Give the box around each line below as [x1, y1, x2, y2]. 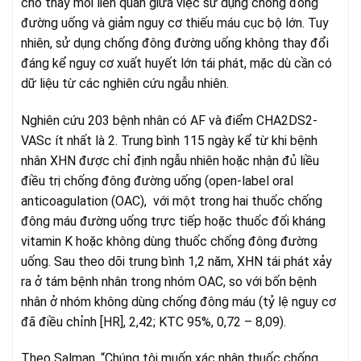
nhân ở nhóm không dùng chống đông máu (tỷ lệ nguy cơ [21, 293, 336, 309]
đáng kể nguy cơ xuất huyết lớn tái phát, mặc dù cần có [21, 55, 332, 71]
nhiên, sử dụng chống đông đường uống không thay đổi [21, 35, 329, 51]
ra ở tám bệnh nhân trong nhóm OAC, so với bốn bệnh [21, 273, 317, 289]
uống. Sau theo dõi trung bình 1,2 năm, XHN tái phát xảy [21, 253, 332, 269]
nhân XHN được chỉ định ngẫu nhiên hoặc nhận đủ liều [21, 152, 319, 168]
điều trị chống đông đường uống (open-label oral [21, 172, 293, 189]
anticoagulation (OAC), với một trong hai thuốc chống [21, 193, 322, 209]
